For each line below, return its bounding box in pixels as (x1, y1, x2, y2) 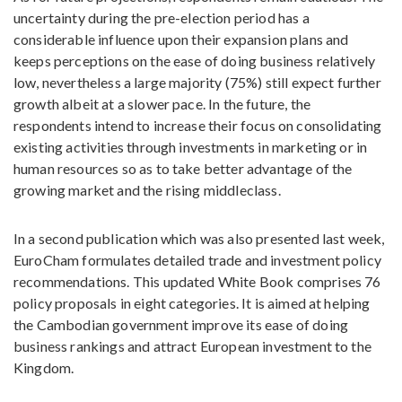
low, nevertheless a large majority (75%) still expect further (13, 74, 381, 91)
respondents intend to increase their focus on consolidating (13, 117, 382, 134)
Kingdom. (13, 359, 74, 376)
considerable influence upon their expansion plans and (13, 31, 349, 48)
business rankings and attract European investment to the (13, 337, 371, 354)
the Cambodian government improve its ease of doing (13, 316, 349, 333)
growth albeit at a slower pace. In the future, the (13, 95, 311, 112)
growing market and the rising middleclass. (13, 181, 281, 198)
